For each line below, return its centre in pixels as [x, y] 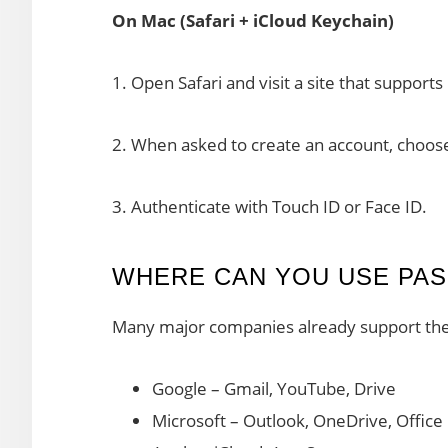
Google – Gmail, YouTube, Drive [274, 388]
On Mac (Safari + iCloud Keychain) [253, 20]
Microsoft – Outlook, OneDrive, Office [297, 420]
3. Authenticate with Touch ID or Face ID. [269, 206]
